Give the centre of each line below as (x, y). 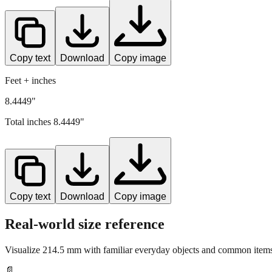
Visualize (24, 250)
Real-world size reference (85, 224)
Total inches (29, 121)
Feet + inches (30, 80)
